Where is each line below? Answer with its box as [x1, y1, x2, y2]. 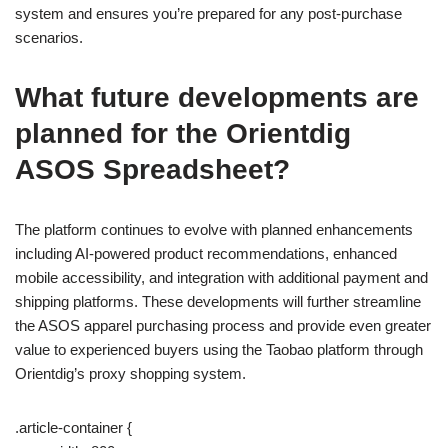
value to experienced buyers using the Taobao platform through [15, 341, 423, 358]
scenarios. [15, 29, 83, 46]
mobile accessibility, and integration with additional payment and [15, 269, 428, 286]
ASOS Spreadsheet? [15, 154, 290, 185]
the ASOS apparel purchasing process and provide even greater [15, 317, 431, 334]
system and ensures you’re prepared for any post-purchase [15, 5, 402, 22]
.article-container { [15, 419, 132, 436]
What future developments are [15, 82, 419, 113]
